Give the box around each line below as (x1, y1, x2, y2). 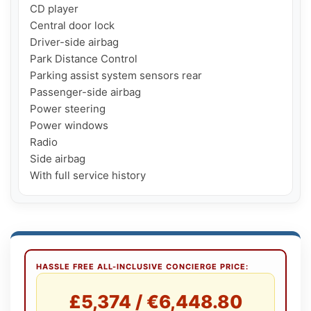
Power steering (30, 101, 106, 115)
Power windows (30, 118, 108, 132)
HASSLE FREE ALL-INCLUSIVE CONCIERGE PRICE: (36, 261, 249, 271)
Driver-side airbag (30, 35, 119, 49)
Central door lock (30, 18, 115, 32)
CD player (30, 1, 78, 15)
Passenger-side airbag (30, 85, 141, 99)
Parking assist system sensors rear (30, 68, 202, 82)
